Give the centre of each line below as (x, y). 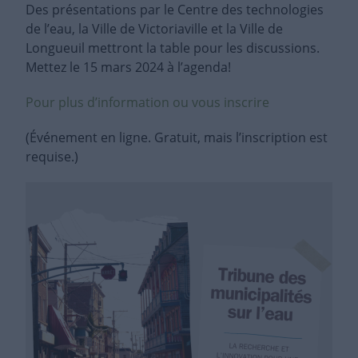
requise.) (52, 157)
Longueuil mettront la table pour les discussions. (173, 48)
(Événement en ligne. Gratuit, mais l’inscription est (177, 138)
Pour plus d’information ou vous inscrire (147, 103)
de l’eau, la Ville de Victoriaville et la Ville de (154, 29)
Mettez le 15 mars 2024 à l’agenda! (128, 68)
